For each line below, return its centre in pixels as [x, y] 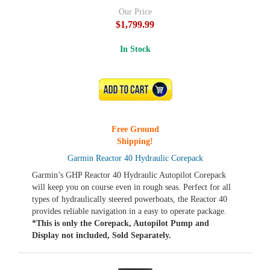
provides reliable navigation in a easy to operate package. [129, 211]
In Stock [135, 49]
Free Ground [135, 129]
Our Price [135, 12]
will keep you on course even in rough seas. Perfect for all [131, 187]
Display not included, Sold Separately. [102, 235]
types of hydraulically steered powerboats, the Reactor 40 [130, 199]
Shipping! [135, 141]
